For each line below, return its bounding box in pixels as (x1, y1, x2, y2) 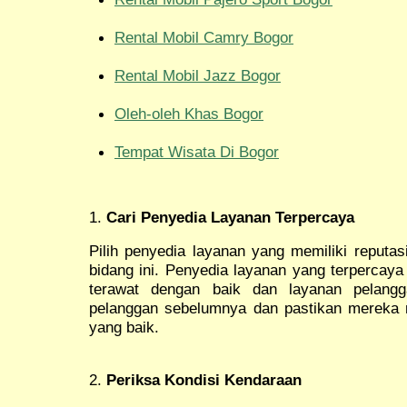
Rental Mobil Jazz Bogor (114, 66, 281, 85)
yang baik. (89, 317, 159, 336)
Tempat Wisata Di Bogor (114, 143, 279, 162)
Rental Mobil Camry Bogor (114, 28, 293, 47)
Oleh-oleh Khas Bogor (114, 104, 263, 124)
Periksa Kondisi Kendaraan (106, 370, 302, 389)
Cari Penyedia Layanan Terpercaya (106, 207, 354, 226)
